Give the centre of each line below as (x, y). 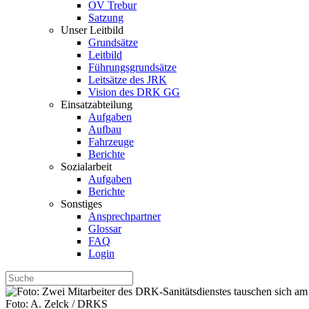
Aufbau (105, 129)
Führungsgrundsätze (132, 67)
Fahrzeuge (111, 142)
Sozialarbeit (86, 167)
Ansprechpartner (124, 216)
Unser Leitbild (92, 30)
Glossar (105, 229)
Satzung (106, 18)
